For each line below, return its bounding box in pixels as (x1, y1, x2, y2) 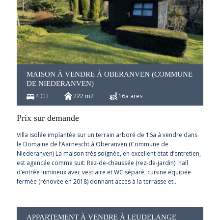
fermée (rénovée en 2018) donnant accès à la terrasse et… (16, 177, 178, 186)
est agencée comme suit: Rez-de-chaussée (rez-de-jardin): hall (16, 158, 188, 167)
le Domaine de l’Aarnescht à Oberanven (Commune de (16, 139, 168, 148)
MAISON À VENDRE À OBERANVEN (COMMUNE (26, 70, 192, 78)
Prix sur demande (16, 112, 79, 123)
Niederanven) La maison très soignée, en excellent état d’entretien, (16, 149, 201, 158)
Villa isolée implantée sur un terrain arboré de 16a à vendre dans (16, 130, 197, 139)
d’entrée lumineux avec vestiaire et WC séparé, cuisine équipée (16, 167, 191, 176)
